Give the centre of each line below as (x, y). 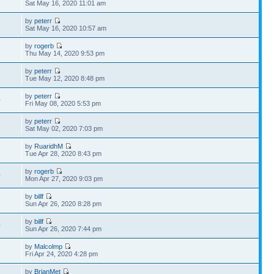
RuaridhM (49, 146)
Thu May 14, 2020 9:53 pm (65, 53)
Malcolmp (49, 246)
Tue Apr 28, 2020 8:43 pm (64, 154)
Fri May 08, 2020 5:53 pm (63, 103)
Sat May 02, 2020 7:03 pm (64, 128)
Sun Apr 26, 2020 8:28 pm (64, 204)
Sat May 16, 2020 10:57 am (66, 28)
